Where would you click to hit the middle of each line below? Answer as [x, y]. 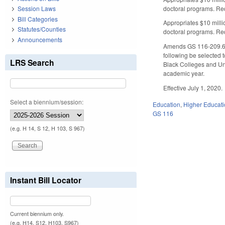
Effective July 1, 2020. [193, 87]
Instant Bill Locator [46, 180]
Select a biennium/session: [47, 101]
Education [167, 104]
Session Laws [37, 9]
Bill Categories [38, 19]
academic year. [184, 73]
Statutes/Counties [42, 29]
